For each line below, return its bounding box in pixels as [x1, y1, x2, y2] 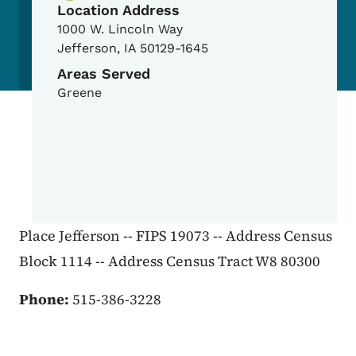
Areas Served [57, 65, 150, 83]
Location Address [57, 2, 180, 19]
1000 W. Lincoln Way [57, 21, 183, 37]
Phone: [19, 289, 72, 310]
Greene [57, 85, 102, 101]
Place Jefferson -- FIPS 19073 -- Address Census [19, 226, 332, 246]
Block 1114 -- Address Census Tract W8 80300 [19, 251, 320, 272]
